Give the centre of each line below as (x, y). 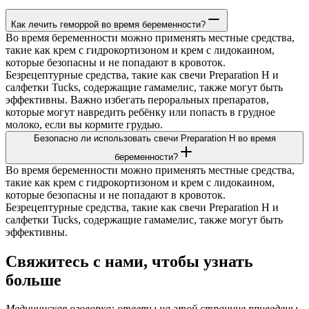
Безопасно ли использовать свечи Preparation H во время (154, 138)
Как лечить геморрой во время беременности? (108, 24)
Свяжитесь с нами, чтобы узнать (129, 261)
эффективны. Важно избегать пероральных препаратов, (137, 99)
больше (33, 280)
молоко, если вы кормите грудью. (84, 124)
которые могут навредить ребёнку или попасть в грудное (140, 112)
